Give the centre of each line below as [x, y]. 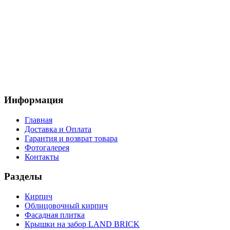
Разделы [23, 177]
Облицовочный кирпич [66, 206]
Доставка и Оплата [58, 129]
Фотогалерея [47, 147]
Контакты [42, 157]
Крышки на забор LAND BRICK [82, 224]
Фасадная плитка [55, 215]
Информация [34, 100]
